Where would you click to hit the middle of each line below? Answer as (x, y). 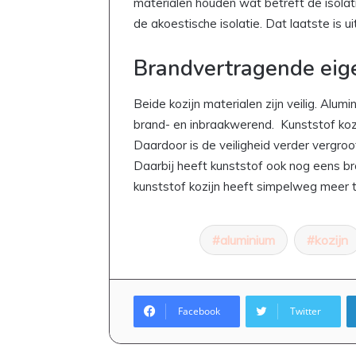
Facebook (199, 311)
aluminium (248, 240)
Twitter (306, 311)
